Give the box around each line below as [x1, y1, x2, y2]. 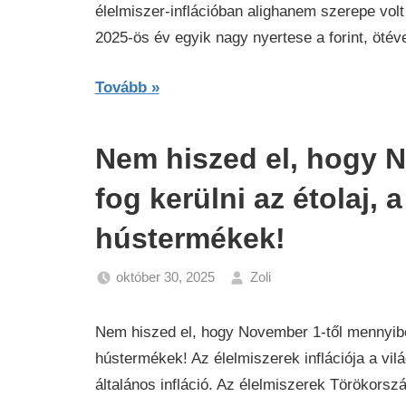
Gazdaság [284, 292, 346, 308]
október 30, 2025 [116, 268, 215, 285]
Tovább [94, 78, 147, 96]
